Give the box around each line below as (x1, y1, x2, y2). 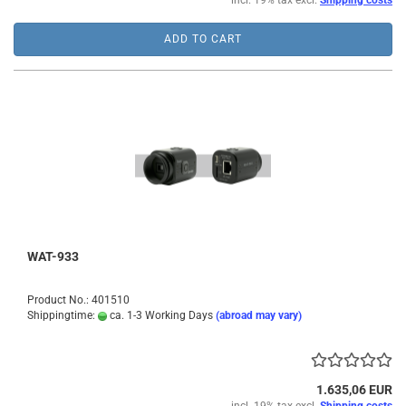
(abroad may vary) (216, 309, 302, 322)
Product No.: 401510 (27, 294, 130, 306)
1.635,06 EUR (316, 382, 392, 397)
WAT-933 (27, 249, 79, 264)
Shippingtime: (27, 309, 98, 322)
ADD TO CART (164, 33, 242, 45)
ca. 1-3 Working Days (107, 309, 213, 322)
